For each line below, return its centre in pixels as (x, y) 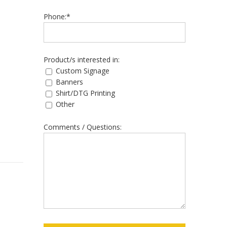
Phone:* (57, 16)
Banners (69, 82)
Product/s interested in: (82, 60)
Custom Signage (83, 71)
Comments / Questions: (83, 127)
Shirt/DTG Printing (85, 93)
